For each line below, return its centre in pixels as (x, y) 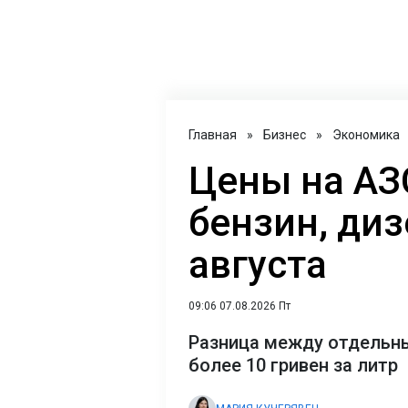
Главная (213, 135)
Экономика (366, 135)
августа (258, 265)
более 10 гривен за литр (293, 365)
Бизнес (285, 135)
